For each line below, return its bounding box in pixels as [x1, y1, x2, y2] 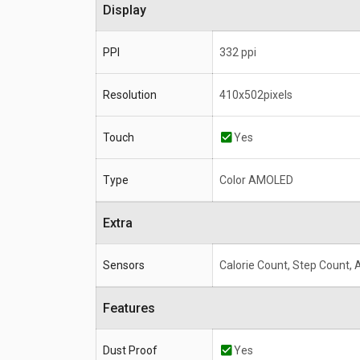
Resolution [103, 88, 157, 102]
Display [112, 2, 146, 18]
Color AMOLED [219, 174, 293, 187]
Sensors [103, 259, 145, 272]
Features [110, 301, 155, 317]
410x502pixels [219, 88, 292, 102]
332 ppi [219, 46, 256, 59]
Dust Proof [103, 344, 157, 358]
